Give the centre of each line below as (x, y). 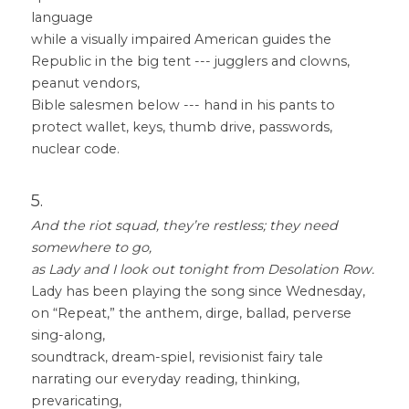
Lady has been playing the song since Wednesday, (198, 291)
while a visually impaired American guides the (181, 39)
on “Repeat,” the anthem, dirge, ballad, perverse (191, 313)
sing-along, (68, 335)
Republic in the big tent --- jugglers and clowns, (190, 61)
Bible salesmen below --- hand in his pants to (183, 105)
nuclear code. (75, 149)
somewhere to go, (93, 247)
